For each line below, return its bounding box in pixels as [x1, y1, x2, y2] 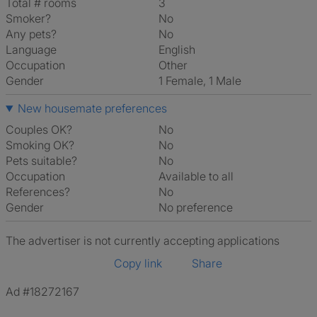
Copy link [114, 256, 162, 270]
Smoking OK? [6, 138, 74, 152]
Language [6, 42, 57, 57]
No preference [167, 200, 233, 214]
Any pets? [6, 27, 57, 41]
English [165, 42, 195, 57]
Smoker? [6, 11, 51, 25]
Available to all [166, 169, 234, 183]
